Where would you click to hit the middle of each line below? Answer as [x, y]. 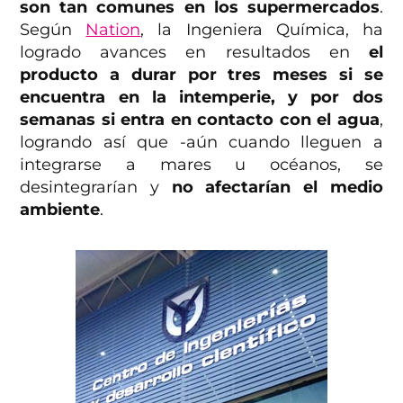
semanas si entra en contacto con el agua [200, 119]
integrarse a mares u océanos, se [201, 164]
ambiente [60, 209]
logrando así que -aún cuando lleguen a [201, 142]
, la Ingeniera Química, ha [262, 29]
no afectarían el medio [277, 187]
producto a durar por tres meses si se [201, 74]
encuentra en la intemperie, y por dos [201, 97]
